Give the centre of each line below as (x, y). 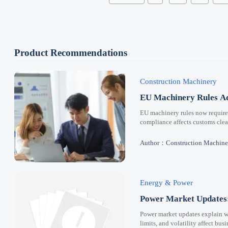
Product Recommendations (71, 52)
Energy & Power (166, 182)
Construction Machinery (178, 81)
